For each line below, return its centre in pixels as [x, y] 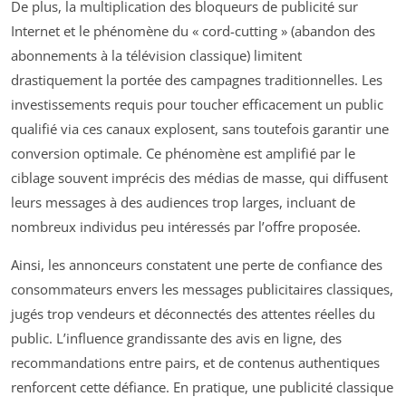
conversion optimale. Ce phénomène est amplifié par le [183, 153]
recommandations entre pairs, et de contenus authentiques [195, 362]
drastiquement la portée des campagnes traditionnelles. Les [197, 79]
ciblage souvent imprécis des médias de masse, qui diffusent [199, 177]
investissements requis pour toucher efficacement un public [197, 104]
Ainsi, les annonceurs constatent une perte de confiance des [197, 264]
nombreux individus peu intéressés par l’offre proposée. [186, 226]
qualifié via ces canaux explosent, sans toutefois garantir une [200, 128]
